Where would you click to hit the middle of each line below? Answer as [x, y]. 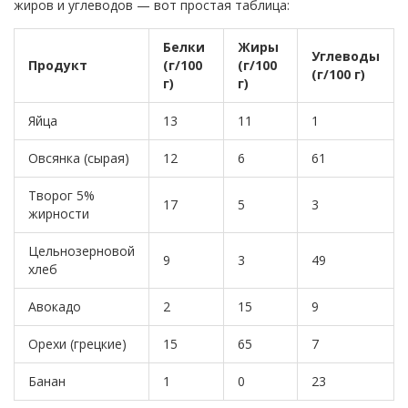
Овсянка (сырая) [79, 158]
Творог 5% [61, 196]
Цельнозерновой [82, 251]
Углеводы [346, 56]
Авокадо [55, 307]
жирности [59, 214]
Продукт [58, 66]
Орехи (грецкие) [77, 344]
